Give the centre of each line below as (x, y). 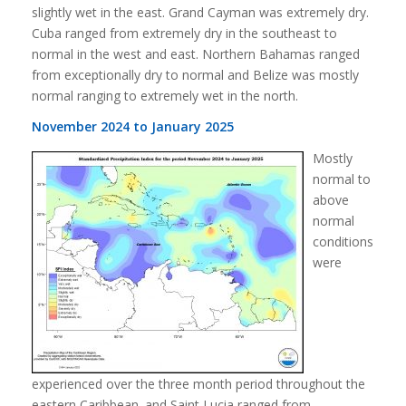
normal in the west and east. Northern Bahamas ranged (195, 53)
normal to (341, 179)
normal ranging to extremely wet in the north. (164, 95)
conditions (343, 242)
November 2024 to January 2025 (132, 127)
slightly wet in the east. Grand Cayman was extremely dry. (200, 12)
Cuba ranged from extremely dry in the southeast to (184, 33)
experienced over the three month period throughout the (198, 384)
